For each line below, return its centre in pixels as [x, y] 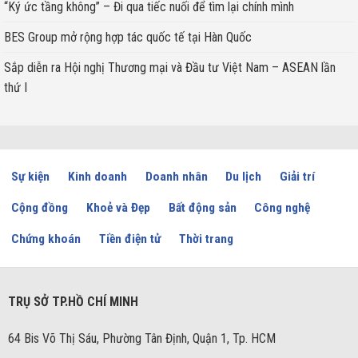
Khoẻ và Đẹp [118, 207]
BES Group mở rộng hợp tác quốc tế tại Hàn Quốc [128, 37]
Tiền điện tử [129, 239]
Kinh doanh [97, 176]
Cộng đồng [40, 207]
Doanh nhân [176, 176]
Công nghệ [282, 207]
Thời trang [206, 239]
